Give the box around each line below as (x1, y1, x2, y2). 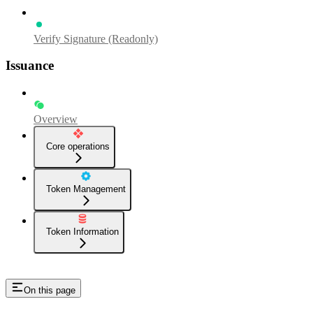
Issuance (6, 58, 54, 73)
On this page (24, 284, 75, 296)
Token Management (46, 184, 126, 194)
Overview (34, 113, 78, 125)
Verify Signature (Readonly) (34, 32, 158, 45)
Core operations (46, 141, 110, 152)
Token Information (46, 226, 119, 237)
